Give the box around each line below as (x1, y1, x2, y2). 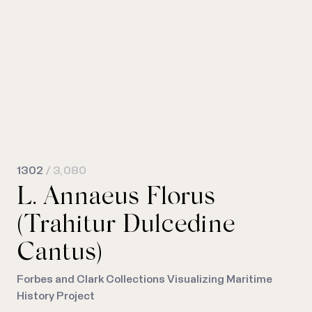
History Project (17, 290, 95, 302)
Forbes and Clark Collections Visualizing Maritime (17, 274, 272, 286)
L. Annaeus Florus (17, 186, 215, 212)
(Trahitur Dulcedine (17, 214, 235, 240)
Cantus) (17, 242, 102, 267)
